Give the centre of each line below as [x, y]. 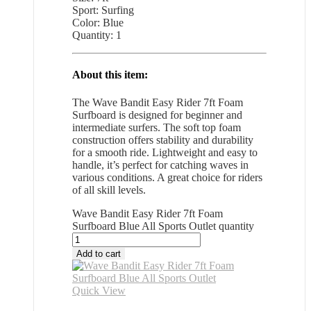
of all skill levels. [109, 190]
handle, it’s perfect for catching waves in [160, 165]
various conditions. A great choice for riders [167, 177]
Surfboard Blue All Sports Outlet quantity [163, 226]
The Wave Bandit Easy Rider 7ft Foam [158, 102]
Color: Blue [98, 22]
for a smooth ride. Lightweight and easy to [165, 152]
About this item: [110, 75]
